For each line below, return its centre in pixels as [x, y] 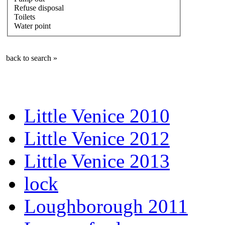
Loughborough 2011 [106, 206]
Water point [32, 26]
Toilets [25, 17]
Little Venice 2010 [97, 116]
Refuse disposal [39, 8]
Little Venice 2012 [97, 138]
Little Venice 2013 [97, 161]
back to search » [32, 58]
